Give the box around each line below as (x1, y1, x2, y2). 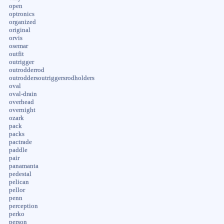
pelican (8, 178, 29, 185)
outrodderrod (8, 66, 44, 73)
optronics (8, 10, 34, 17)
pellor (8, 186, 25, 193)
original (8, 26, 30, 33)
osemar (8, 42, 28, 49)
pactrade (8, 138, 32, 145)
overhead (8, 98, 34, 105)
